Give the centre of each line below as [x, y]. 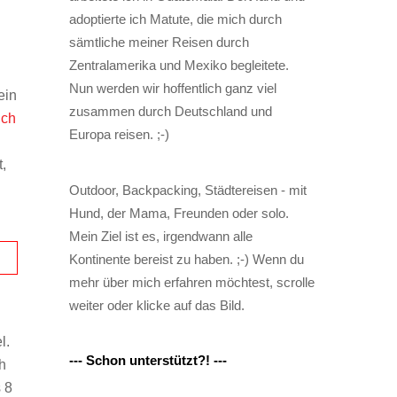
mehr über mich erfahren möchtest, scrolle [191, 282]
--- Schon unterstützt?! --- [148, 361]
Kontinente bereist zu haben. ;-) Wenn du [186, 259]
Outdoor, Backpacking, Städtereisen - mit [187, 190]
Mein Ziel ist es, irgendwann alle [160, 236]
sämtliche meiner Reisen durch [159, 43]
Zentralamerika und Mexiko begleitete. [179, 66]
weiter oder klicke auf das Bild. [156, 305]
